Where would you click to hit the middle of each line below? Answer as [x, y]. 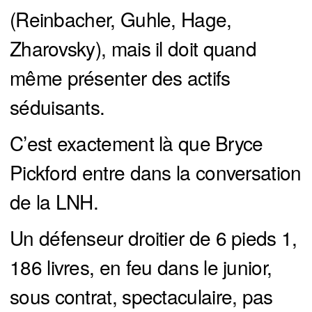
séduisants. [57, 107]
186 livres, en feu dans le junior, [141, 267]
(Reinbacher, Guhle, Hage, [121, 19]
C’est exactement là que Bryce [136, 143]
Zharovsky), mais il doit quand [133, 48]
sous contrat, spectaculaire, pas [141, 296]
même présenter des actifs [120, 78]
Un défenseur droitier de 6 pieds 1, [154, 238]
